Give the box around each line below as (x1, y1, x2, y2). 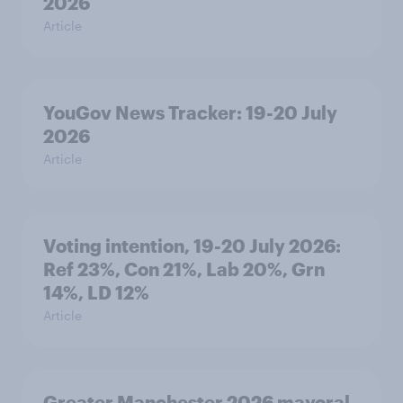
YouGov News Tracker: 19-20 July (43, 102, 337, 124)
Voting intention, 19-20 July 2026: (43, 235, 341, 257)
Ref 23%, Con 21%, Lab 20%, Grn (43, 258, 325, 281)
